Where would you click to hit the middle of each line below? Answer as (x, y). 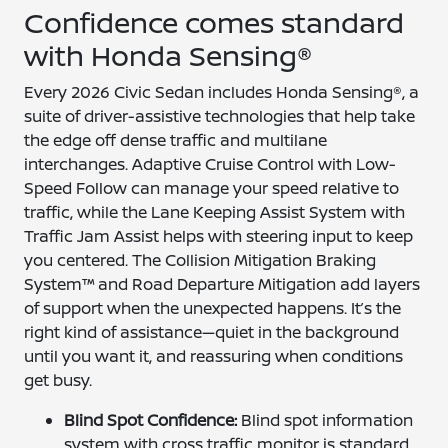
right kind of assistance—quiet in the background (212, 332)
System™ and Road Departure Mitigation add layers (222, 284)
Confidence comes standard (214, 22)
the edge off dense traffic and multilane (176, 140)
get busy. (58, 380)
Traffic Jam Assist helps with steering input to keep (219, 236)
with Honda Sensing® (168, 55)
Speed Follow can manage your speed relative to (212, 188)
